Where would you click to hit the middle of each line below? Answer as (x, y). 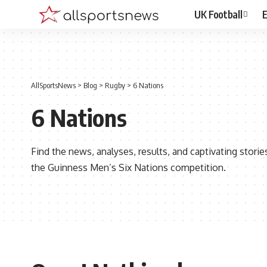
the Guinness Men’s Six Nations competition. (128, 168)
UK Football (218, 14)
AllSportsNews (53, 86)
